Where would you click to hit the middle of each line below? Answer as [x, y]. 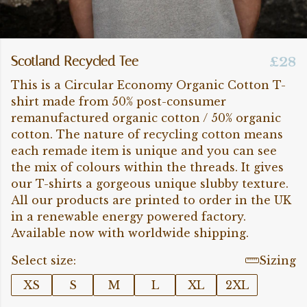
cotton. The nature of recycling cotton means [147, 134]
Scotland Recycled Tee [75, 61]
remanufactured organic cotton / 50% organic [146, 118]
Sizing [278, 260]
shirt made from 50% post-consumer [119, 101]
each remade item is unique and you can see [144, 151]
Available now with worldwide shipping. [130, 233]
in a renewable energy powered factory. [128, 217]
